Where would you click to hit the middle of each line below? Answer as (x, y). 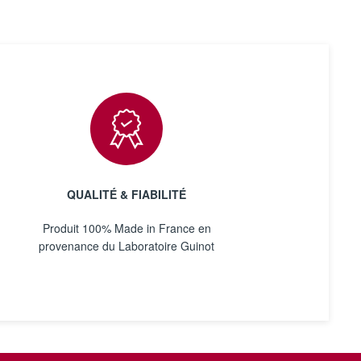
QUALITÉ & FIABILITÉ (127, 194)
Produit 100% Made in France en (127, 228)
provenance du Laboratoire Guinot (127, 246)
